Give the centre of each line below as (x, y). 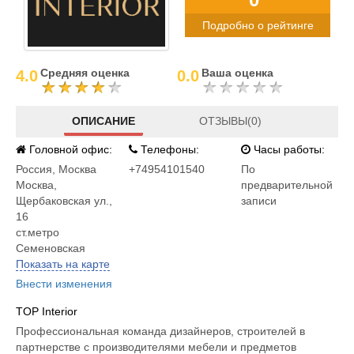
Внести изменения (64, 284)
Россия (34, 169)
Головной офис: (69, 149)
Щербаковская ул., (64, 201)
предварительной (287, 185)
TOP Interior (47, 311)
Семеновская (51, 248)
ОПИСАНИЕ (104, 121)
